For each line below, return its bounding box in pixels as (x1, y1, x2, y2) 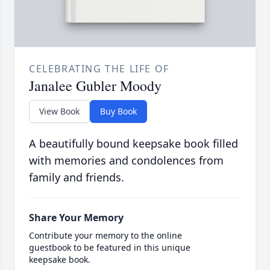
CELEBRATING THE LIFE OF (29, 61, 169, 75)
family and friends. (29, 169, 124, 184)
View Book (39, 105, 80, 117)
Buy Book (100, 105, 137, 117)
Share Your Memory (29, 210, 124, 224)
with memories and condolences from (29, 152, 224, 168)
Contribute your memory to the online (29, 229, 182, 241)
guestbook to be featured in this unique (29, 241, 190, 253)
